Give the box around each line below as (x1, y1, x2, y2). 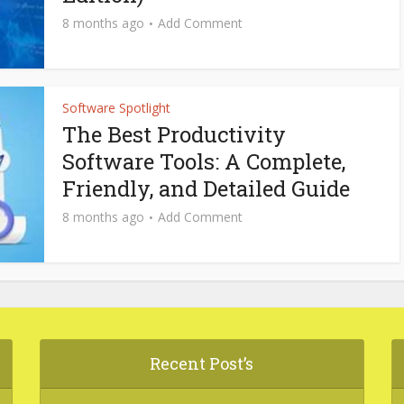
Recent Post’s (150, 353, 254, 374)
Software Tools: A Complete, (62, 147, 345, 176)
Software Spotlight (62, 99, 170, 116)
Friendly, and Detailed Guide (62, 174, 350, 203)
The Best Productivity (62, 120, 286, 149)
